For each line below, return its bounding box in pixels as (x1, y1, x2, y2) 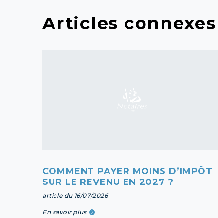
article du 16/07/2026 (42, 191, 108, 199)
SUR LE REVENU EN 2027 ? (42, 176, 174, 187)
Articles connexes (42, 12, 216, 34)
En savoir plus (42, 208, 87, 216)
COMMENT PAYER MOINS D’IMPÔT (42, 165, 213, 177)
